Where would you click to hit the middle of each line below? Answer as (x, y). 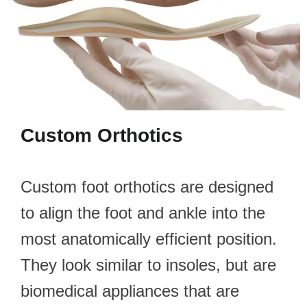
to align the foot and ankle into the (143, 212)
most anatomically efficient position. (149, 238)
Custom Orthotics (102, 135)
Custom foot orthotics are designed (147, 186)
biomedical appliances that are (130, 291)
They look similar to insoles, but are (148, 265)
